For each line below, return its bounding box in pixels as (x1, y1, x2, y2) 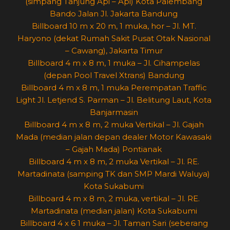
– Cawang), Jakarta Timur (65, 46, 163, 56)
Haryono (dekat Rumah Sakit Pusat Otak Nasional (17, 33, 210, 44)
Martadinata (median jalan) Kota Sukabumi (30, 206, 197, 216)
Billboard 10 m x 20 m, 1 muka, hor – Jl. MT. (31, 21, 196, 31)
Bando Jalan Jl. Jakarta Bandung (50, 9, 178, 19)
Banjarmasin (89, 107, 138, 118)
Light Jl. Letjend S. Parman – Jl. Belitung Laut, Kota (16, 95, 212, 105)
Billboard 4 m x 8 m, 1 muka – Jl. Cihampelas (28, 58, 200, 68)
